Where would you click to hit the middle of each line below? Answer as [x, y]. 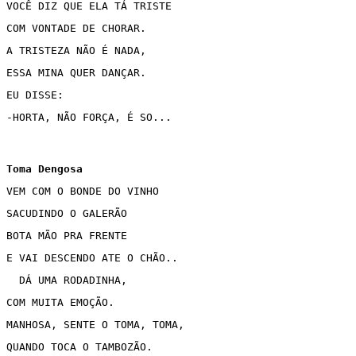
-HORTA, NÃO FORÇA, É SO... [92, 117]
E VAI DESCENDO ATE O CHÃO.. [92, 258]
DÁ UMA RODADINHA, [67, 280]
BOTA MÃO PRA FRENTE [70, 236]
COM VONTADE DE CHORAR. [76, 28]
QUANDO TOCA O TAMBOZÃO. [79, 347]
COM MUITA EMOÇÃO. [60, 302]
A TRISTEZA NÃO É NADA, [76, 50]
